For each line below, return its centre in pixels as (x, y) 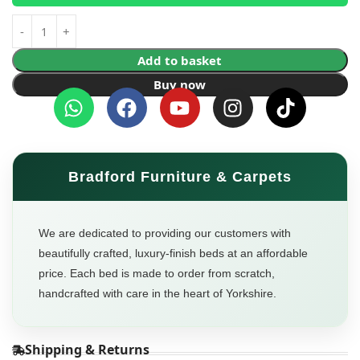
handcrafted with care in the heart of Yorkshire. (157, 294)
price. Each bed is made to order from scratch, (157, 274)
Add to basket (180, 61)
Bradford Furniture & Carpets (180, 177)
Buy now (180, 85)
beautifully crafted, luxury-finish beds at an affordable (173, 254)
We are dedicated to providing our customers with (165, 233)
